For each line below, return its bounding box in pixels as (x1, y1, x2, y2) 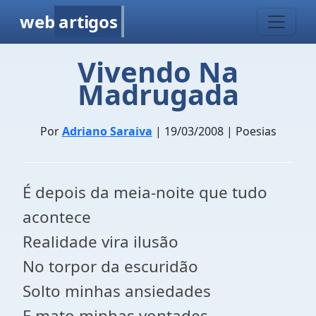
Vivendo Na (78, 52, 238, 91)
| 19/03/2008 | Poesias (152, 123, 276, 139)
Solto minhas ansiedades (23, 280, 211, 302)
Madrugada (77, 75, 239, 114)
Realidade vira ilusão (23, 231, 178, 253)
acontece (23, 206, 91, 228)
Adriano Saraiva (61, 123, 152, 139)
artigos (59, 10, 118, 33)
